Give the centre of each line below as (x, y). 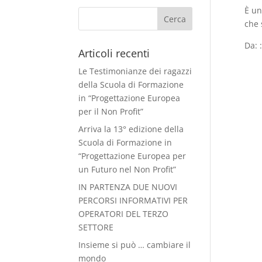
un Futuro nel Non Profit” (127, 170)
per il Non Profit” (111, 112)
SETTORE (96, 227)
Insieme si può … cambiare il (135, 245)
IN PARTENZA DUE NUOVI (128, 187)
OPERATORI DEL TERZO (124, 214)
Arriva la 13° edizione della (131, 129)
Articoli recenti (114, 54)
